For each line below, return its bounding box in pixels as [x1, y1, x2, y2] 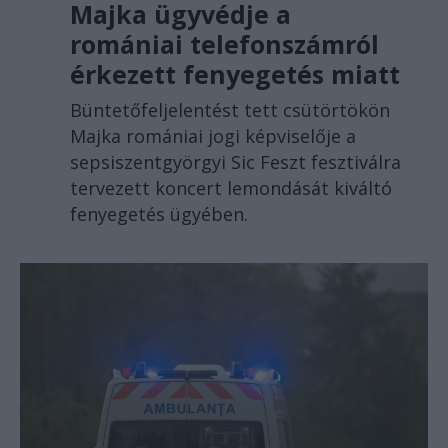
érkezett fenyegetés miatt [70, 57, 400, 92]
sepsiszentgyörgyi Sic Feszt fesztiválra [70, 150, 401, 175]
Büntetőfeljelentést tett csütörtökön [70, 98, 390, 123]
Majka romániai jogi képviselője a [70, 124, 356, 149]
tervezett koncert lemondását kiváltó [70, 176, 392, 201]
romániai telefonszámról [70, 27, 379, 62]
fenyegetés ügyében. [70, 202, 248, 227]
